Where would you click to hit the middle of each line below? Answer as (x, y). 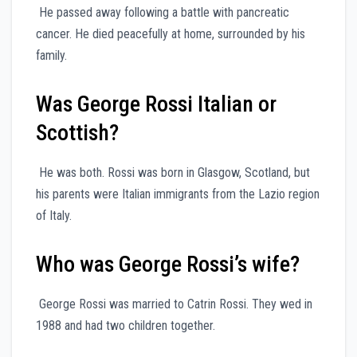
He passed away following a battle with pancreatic (163, 12)
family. (51, 55)
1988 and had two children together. (126, 325)
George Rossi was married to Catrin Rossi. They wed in (174, 304)
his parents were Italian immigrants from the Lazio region (178, 194)
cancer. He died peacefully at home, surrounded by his (171, 33)
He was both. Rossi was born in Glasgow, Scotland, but (173, 172)
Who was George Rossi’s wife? (168, 264)
